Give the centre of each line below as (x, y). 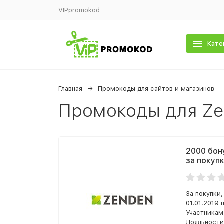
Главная (70, 89)
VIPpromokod (79, 10)
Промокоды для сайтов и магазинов (156, 89)
